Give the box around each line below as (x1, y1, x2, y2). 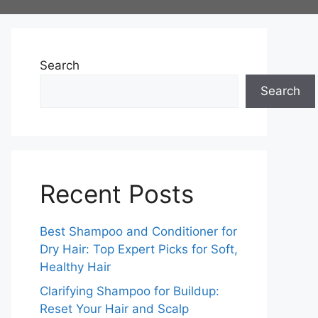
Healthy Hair (40, 260, 111, 274)
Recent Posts (40, 179, 194, 209)
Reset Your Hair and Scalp (40, 301, 189, 316)
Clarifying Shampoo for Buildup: (40, 283, 219, 298)
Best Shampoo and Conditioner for (40, 224, 237, 238)
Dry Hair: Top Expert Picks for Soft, (40, 242, 238, 256)
